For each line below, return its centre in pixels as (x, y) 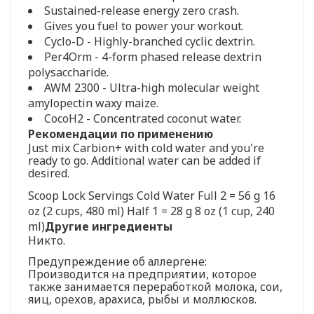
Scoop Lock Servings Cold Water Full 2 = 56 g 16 (152, 195)
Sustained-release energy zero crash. (142, 10)
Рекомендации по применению (121, 134)
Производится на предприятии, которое (142, 274)
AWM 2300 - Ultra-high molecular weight (152, 87)
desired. (49, 173)
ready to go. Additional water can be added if (144, 160)
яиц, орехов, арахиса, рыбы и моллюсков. (142, 299)
